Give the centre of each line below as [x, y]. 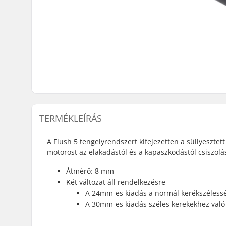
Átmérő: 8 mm [90, 171]
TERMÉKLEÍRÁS [71, 118]
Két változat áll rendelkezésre [116, 182]
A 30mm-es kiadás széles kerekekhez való [155, 204]
